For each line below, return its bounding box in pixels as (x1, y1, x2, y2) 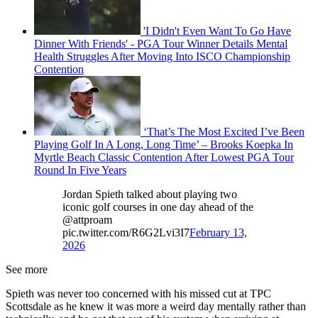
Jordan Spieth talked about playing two (62, 188, 237, 201)
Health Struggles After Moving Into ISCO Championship (34, 50, 290, 63)
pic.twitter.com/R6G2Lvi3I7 (62, 226, 190, 239)
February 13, (190, 226, 247, 239)
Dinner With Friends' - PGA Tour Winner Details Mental (34, 38, 287, 50)
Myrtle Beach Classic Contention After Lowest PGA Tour (34, 151, 294, 164)
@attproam (62, 214, 112, 226)
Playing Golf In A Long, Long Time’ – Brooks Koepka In (34, 138, 293, 151)
